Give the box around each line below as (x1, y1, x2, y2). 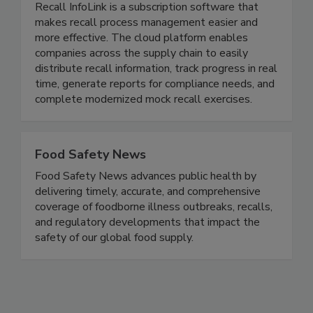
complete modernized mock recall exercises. (35, 121, 252, 137)
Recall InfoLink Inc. (35, 6, 145, 24)
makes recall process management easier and (35, 44, 258, 60)
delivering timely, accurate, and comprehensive (35, 213, 261, 229)
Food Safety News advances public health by (35, 198, 256, 214)
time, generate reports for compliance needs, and (35, 105, 275, 122)
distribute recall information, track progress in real (35, 90, 277, 106)
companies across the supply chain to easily (35, 75, 248, 91)
